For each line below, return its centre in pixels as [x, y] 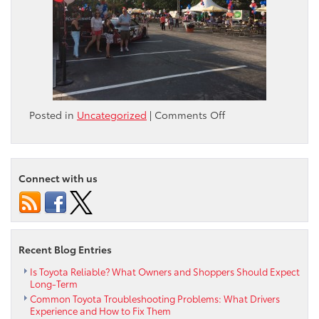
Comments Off [190, 115]
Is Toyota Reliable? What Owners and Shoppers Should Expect [165, 272]
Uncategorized [112, 115]
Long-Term [55, 284]
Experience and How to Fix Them [101, 311]
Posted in [53, 115]
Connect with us [58, 178]
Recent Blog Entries [65, 250]
